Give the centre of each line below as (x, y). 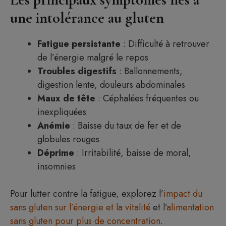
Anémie (54, 126)
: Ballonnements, (150, 71)
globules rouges (68, 139)
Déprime (56, 153)
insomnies (56, 166)
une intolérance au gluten (87, 18)
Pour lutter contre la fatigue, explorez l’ (87, 194)
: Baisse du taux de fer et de (126, 126)
